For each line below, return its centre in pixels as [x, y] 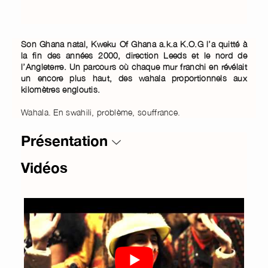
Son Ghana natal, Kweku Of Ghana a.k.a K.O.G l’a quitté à [134, 44]
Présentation [66, 140]
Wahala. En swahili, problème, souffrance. [101, 112]
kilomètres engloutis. [61, 89]
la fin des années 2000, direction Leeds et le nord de [134, 55]
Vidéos [44, 167]
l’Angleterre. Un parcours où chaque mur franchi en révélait [134, 66]
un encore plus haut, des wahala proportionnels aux [134, 78]
